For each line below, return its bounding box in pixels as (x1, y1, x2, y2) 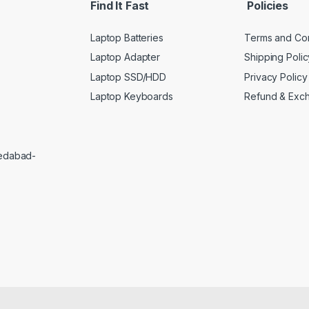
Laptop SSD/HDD (90, 70, 167, 83)
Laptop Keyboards (90, 90, 173, 103)
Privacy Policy (244, 70, 308, 83)
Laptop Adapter (90, 51, 161, 63)
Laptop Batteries (90, 31, 163, 43)
